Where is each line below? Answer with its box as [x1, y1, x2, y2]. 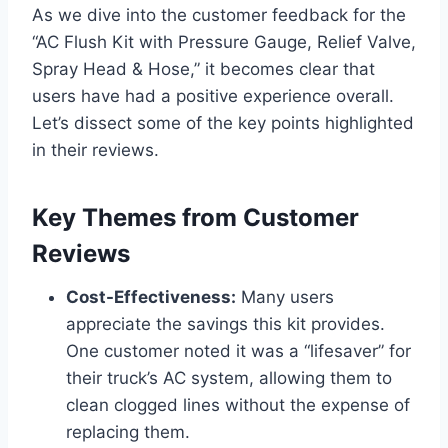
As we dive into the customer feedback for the [32, 5, 406, 26]
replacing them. [66, 422, 190, 443]
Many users [236, 287, 334, 308]
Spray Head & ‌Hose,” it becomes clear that [32, 59, 375, 80]
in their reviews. [32, 140, 159, 161]
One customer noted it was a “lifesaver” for [66, 341, 411, 362]
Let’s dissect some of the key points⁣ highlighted [32, 113, 414, 134]
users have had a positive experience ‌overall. [32, 86, 394, 107]
